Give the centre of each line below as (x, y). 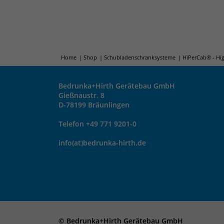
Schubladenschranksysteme (140, 57)
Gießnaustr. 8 (81, 95)
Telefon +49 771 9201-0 (97, 124)
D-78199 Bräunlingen (94, 105)
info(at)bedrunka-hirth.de (102, 143)
